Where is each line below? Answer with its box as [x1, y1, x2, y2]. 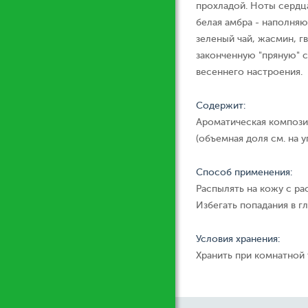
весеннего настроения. [196, 67, 302, 77]
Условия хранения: [196, 234, 280, 244]
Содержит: [196, 100, 245, 111]
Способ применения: [196, 167, 292, 177]
